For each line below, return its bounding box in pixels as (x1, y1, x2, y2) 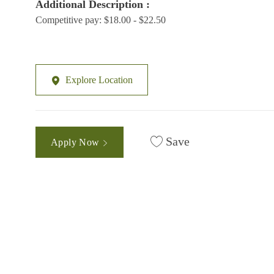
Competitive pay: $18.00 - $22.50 (35, 15, 166, 26)
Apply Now (51, 136, 102, 147)
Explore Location (65, 75, 133, 86)
